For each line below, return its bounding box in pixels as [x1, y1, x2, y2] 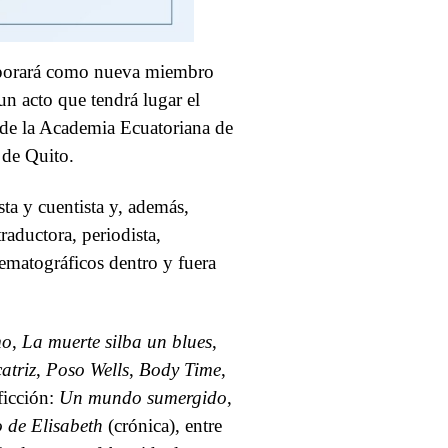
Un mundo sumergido [59, 386, 227, 408]
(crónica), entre [103, 414, 222, 436]
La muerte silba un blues [22, 330, 213, 352]
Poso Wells [46, 358, 129, 380]
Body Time [139, 358, 221, 380]
